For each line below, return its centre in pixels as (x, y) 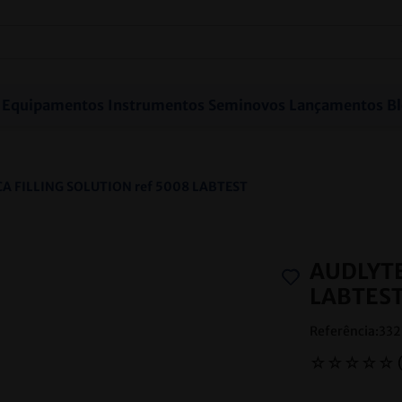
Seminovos (246, 105)
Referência (342, 331)
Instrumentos (156, 105)
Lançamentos (336, 105)
